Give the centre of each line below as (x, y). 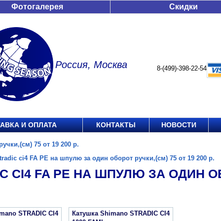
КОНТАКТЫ (116, 125)
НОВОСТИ (179, 125)
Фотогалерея (37, 7)
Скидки (184, 7)
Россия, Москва (91, 65)
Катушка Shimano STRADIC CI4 (121, 213)
